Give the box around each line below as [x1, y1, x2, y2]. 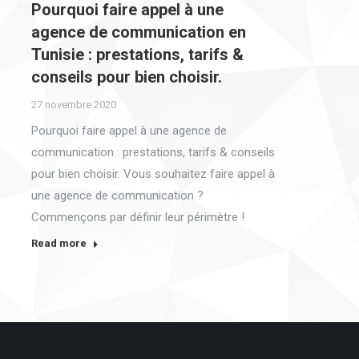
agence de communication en [31, 22, 247, 42]
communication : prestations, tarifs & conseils [31, 144, 276, 159]
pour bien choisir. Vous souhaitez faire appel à [31, 166, 276, 181]
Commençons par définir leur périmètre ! [31, 209, 245, 224]
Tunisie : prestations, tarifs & [31, 44, 244, 64]
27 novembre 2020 [31, 98, 117, 111]
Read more [31, 236, 87, 249]
